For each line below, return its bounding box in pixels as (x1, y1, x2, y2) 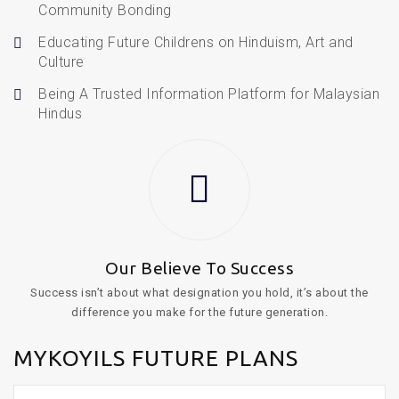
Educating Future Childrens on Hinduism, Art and (38, 34, 354, 51)
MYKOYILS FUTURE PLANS (13, 346, 298, 370)
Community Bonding (38, 2, 172, 19)
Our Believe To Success (105, 258, 294, 278)
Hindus (38, 105, 82, 122)
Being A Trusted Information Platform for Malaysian (38, 85, 379, 102)
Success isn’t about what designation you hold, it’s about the (30, 286, 369, 299)
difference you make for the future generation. (71, 305, 328, 319)
